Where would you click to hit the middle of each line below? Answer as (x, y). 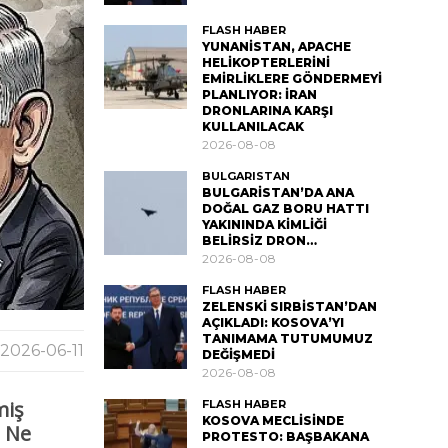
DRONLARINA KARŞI (267, 111)
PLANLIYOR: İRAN (259, 95)
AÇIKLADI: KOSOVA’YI (272, 323)
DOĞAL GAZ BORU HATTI (285, 209)
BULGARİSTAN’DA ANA (277, 193)
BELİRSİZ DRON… (259, 241)
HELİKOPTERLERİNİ (265, 63)
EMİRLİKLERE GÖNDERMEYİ (291, 79)
